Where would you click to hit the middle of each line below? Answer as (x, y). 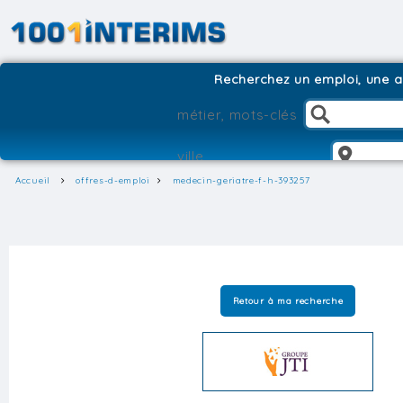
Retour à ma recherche (288, 300)
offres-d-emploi (113, 180)
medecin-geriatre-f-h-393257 (241, 180)
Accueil (33, 180)
